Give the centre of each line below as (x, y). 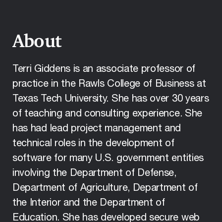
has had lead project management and (97, 129)
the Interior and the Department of (89, 203)
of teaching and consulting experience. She (107, 114)
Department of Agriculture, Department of (105, 188)
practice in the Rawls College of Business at (109, 84)
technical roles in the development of (93, 143)
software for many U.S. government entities (108, 158)
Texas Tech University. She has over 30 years (111, 99)
